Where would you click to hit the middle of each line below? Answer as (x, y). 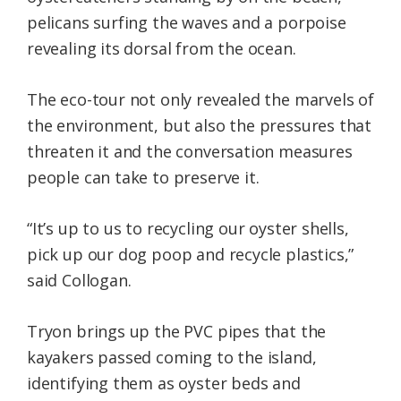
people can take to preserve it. (143, 178)
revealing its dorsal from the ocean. (162, 49)
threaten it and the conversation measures (190, 152)
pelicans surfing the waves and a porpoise (187, 23)
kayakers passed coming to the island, (172, 358)
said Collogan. (79, 281)
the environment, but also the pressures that (200, 126)
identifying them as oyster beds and (164, 384)
